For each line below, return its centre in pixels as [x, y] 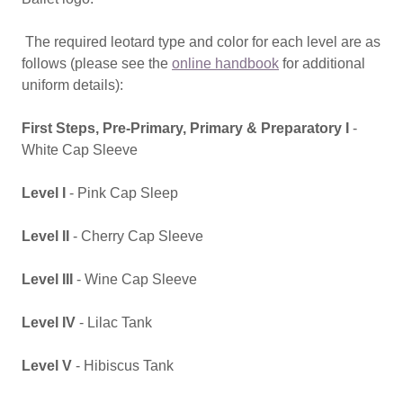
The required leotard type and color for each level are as [201, 42]
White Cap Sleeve [80, 150]
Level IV [49, 322]
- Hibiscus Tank [123, 366]
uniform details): [72, 85]
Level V [47, 366]
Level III [49, 279]
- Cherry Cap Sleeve [138, 236]
